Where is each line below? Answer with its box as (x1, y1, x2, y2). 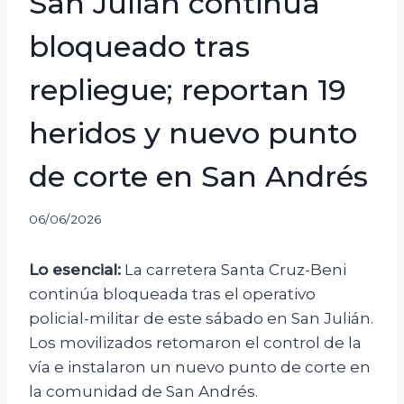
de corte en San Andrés (29, 158, 368, 194)
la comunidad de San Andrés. (29, 382, 258, 401)
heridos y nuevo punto (29, 115, 357, 151)
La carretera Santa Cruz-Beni (121, 261, 346, 280)
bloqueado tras (29, 28, 250, 64)
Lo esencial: (29, 261, 121, 280)
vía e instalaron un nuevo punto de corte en (29, 358, 371, 377)
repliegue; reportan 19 (29, 71, 346, 107)
